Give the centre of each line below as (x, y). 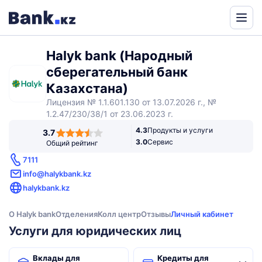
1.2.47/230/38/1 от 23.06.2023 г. (110, 114)
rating (18, 137)
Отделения (77, 214)
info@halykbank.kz (57, 174)
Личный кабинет (202, 214)
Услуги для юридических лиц (95, 231)
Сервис (160, 142)
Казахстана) (87, 88)
